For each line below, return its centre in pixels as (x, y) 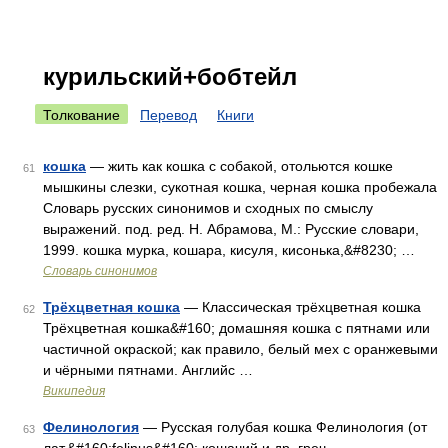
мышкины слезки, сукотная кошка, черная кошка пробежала (240, 187)
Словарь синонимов (100, 271)
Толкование (81, 115)
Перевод (168, 115)
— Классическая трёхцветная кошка (300, 307)
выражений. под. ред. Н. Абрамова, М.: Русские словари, (231, 229)
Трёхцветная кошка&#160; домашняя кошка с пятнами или (236, 328)
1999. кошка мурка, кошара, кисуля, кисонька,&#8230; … (229, 250)
